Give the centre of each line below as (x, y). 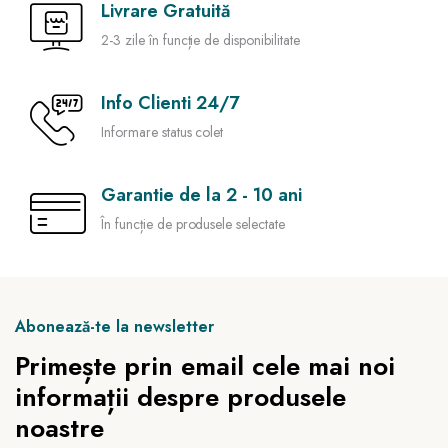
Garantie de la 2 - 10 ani (201, 195)
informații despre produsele (180, 397)
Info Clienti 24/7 (170, 103)
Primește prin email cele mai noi (205, 366)
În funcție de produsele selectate (193, 224)
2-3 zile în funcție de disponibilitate (200, 40)
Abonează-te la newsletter (114, 327)
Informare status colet (162, 132)
